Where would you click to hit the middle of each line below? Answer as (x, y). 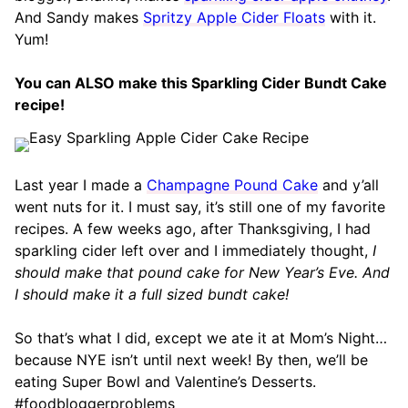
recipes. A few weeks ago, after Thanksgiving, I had (193, 229)
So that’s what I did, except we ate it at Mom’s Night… (201, 338)
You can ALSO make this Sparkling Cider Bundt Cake (201, 83)
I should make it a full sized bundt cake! (152, 295)
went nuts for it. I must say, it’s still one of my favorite (200, 207)
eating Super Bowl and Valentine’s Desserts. (165, 382)
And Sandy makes (79, 18)
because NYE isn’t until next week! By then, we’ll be (191, 360)
